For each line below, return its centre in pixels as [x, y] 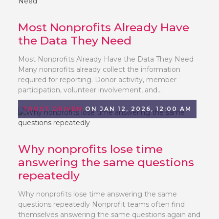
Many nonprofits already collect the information [99, 69]
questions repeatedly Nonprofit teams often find [102, 204]
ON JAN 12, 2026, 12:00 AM [137, 109]
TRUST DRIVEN [53, 109]
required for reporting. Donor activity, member [98, 80]
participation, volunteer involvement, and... [90, 90]
